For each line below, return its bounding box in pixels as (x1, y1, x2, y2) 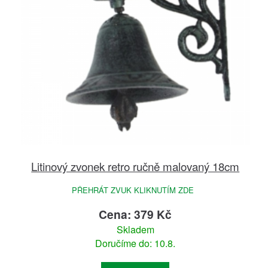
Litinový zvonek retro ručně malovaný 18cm (31, 158, 240, 175)
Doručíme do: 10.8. (95, 236, 176, 251)
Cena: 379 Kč (99, 206, 172, 223)
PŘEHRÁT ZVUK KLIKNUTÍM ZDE (72, 184, 197, 196)
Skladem (116, 223, 154, 237)
